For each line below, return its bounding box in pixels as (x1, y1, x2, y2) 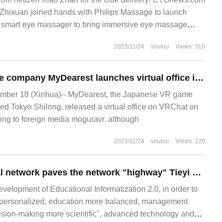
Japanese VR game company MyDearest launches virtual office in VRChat (195, 73, 204, 83)
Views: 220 (175, 138, 205, 145)
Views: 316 (175, 43, 205, 50)
